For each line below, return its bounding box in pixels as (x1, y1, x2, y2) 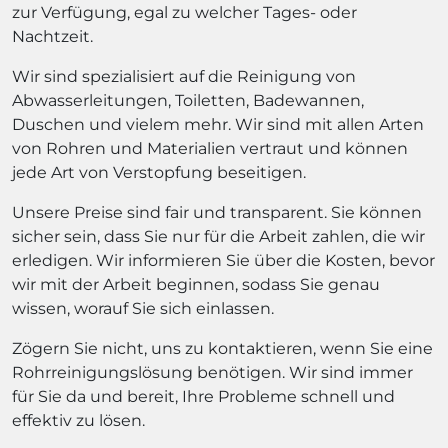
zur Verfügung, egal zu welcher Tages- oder (12, 3, 357, 22)
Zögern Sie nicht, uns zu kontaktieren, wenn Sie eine (12, 339, 433, 358)
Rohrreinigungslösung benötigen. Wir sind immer (12, 363, 413, 382)
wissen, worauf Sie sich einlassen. (12, 299, 274, 318)
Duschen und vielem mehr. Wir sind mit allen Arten (12, 115, 424, 134)
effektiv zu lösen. (12, 411, 145, 430)
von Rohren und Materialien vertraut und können (12, 139, 408, 158)
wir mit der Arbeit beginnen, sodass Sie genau (12, 275, 380, 294)
